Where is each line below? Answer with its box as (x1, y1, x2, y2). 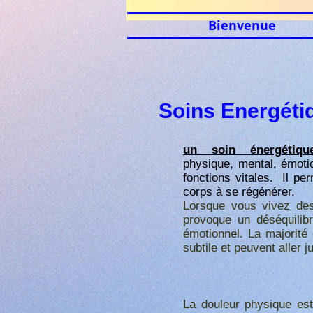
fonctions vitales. (183, 171, 282, 184)
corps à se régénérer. (183, 185, 295, 198)
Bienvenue (208, 17, 276, 34)
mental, (238, 157, 282, 170)
